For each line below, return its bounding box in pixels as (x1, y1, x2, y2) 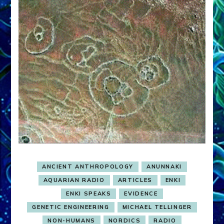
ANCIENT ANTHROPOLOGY (41, 163, 133, 170)
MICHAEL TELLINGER (122, 203, 192, 211)
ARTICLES (117, 176, 152, 184)
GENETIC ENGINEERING (32, 203, 109, 211)
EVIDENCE (124, 190, 158, 197)
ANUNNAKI (146, 163, 182, 170)
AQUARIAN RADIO (43, 176, 105, 184)
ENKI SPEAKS (66, 190, 111, 197)
